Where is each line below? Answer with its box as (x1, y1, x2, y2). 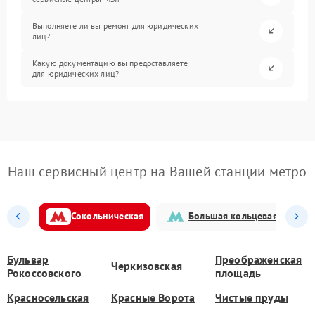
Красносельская (7, 290, 89, 304)
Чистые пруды (215, 290, 288, 304)
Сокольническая (71, 210, 144, 223)
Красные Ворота (111, 290, 195, 304)
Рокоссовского (7, 265, 82, 280)
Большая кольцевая (188, 210, 278, 223)
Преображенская (215, 252, 302, 266)
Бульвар (7, 252, 49, 266)
